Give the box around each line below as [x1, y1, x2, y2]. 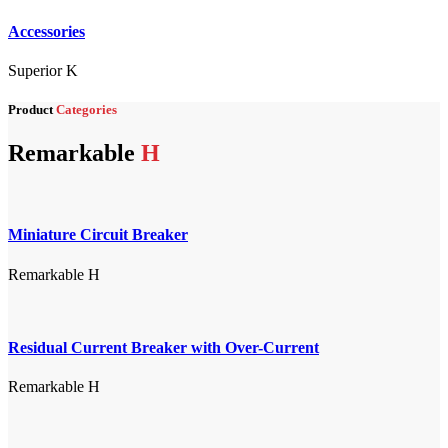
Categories [56, 101, 117, 117]
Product [8, 101, 56, 117]
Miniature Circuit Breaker [8, 226, 188, 244]
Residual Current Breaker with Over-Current [8, 338, 319, 356]
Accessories [8, 22, 85, 40]
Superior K [8, 61, 78, 79]
